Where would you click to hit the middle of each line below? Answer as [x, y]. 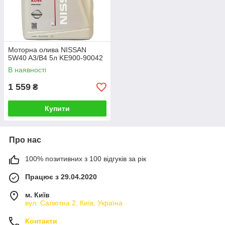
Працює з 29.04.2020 [61, 177]
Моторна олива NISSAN [47, 50]
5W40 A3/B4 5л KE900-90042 [55, 58]
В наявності [27, 70]
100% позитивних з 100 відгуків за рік [86, 159]
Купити [57, 109]
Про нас [25, 140]
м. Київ [37, 195]
